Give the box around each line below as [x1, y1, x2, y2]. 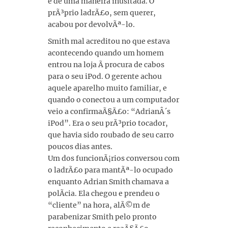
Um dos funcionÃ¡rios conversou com [48, 154, 180, 163]
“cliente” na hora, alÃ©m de [48, 201, 150, 210]
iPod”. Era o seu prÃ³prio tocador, [48, 119, 168, 128]
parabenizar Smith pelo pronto [48, 212, 157, 221]
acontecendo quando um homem [48, 48, 164, 58]
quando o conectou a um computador [48, 95, 179, 104]
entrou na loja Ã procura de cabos [48, 60, 164, 69]
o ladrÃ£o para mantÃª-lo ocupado [48, 165, 173, 175]
